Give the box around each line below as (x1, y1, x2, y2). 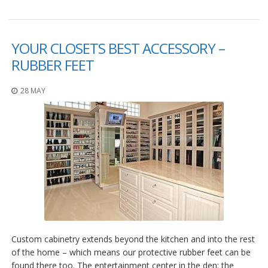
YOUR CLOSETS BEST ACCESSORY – (11, 38, 225, 58)
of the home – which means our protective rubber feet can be (11, 246, 251, 258)
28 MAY (20, 85, 45, 96)
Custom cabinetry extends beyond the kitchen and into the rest (11, 233, 255, 245)
